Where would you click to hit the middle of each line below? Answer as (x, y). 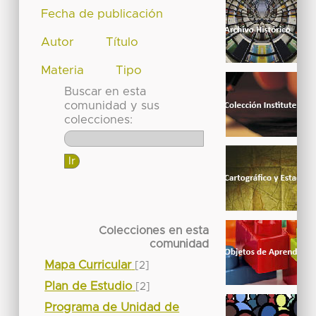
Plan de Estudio (89, 286)
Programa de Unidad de (112, 307)
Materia (63, 70)
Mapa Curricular (88, 265)
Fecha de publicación (102, 14)
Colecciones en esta (153, 230)
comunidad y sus (111, 105)
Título (122, 42)
